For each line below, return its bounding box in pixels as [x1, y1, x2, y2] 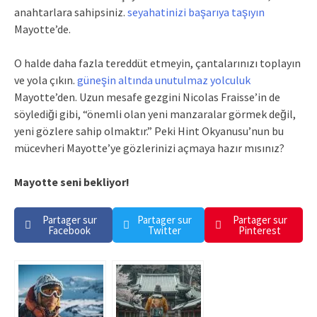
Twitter [148, 223, 181, 237]
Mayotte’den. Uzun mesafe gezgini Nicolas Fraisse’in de [14, 89, 280, 104]
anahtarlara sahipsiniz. [14, 4, 127, 19]
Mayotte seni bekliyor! [14, 174, 129, 189]
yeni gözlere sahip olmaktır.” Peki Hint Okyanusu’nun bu [14, 123, 284, 138]
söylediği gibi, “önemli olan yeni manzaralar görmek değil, [14, 106, 296, 121]
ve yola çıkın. [14, 72, 77, 87]
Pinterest [238, 223, 281, 237]
